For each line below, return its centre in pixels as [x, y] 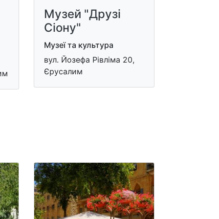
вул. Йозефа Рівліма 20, [89, 60]
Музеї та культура [78, 45]
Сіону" [62, 28]
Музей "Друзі [82, 14]
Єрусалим [63, 71]
